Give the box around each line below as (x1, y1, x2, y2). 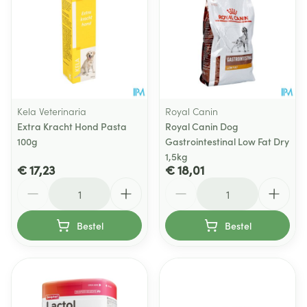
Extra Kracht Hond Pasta (17, 119, 127, 133)
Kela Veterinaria (17, 104, 86, 118)
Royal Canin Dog (165, 119, 238, 133)
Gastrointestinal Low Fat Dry (165, 134, 289, 148)
